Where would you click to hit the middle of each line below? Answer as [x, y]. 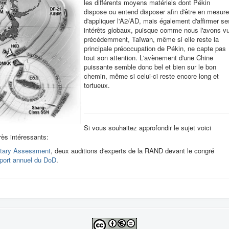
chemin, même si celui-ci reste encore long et [151, 76]
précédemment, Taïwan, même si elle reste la [151, 39]
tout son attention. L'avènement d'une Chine [148, 58]
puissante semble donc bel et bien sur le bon [150, 67]
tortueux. [97, 85]
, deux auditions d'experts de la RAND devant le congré [132, 151]
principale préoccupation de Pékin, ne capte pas [155, 48]
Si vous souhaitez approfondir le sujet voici [147, 128]
